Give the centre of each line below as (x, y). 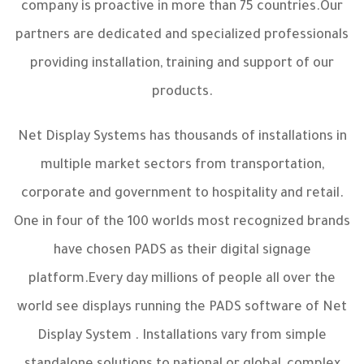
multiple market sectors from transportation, (182, 166)
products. (182, 93)
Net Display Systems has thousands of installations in (182, 137)
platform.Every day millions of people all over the (182, 279)
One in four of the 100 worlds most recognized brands (182, 223)
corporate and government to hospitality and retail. (182, 194)
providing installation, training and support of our (182, 64)
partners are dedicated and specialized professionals (182, 36)
